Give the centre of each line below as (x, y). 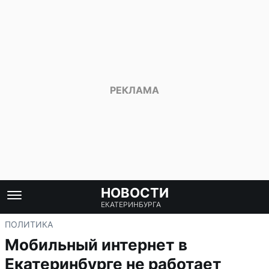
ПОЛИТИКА (29, 224)
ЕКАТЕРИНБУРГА (131, 204)
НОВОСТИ (134, 193)
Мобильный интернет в (96, 245)
